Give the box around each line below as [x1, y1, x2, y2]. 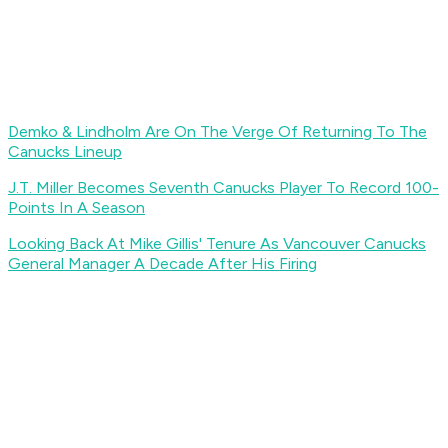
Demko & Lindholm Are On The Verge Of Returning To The [8, 122, 427, 142]
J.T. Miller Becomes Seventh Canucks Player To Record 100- [8, 178, 439, 198]
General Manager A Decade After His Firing [8, 254, 317, 274]
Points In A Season [8, 198, 145, 218]
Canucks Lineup [8, 142, 122, 162]
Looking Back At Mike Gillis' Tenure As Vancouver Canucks [8, 234, 426, 254]
